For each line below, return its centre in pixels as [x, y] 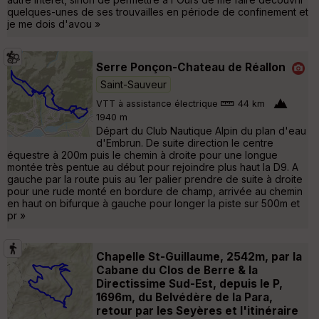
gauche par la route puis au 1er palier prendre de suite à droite [155, 179]
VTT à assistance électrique [157, 104]
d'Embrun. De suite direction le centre [185, 142]
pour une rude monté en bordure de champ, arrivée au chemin [155, 191]
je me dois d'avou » [54, 23]
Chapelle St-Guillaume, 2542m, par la [199, 256]
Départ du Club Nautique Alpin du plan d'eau [201, 130]
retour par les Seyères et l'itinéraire [197, 310]
